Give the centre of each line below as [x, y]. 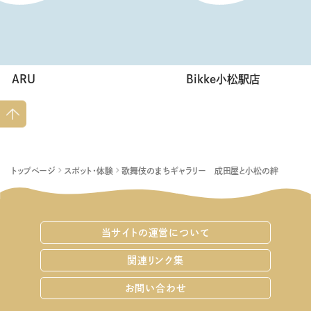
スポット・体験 [89, 170]
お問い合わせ [155, 288]
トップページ [33, 170]
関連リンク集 [155, 261]
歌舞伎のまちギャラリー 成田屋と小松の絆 [200, 170]
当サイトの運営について [155, 233]
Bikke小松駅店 [223, 79]
